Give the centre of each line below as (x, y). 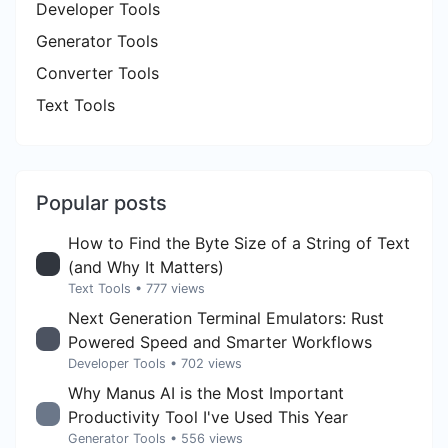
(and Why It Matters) (146, 266)
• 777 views (170, 288)
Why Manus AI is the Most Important (206, 392)
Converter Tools (97, 72)
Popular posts (101, 202)
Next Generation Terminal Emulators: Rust (226, 317)
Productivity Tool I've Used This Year (208, 416)
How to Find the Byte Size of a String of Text (239, 242)
